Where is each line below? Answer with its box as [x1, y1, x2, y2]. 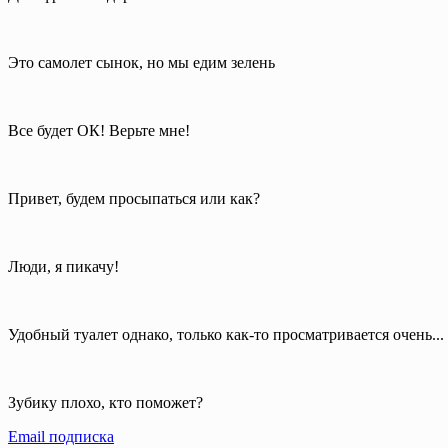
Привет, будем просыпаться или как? [8, 189, 260, 207]
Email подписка [8, 427, 114, 445]
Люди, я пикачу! [8, 257, 119, 275]
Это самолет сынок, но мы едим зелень [8, 53, 275, 71]
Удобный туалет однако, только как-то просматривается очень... [8, 325, 444, 343]
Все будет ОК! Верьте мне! [8, 121, 190, 139]
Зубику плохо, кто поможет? [8, 393, 203, 411]
